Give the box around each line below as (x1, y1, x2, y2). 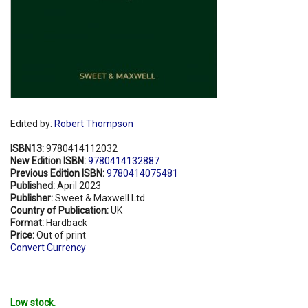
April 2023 (57, 179, 101, 191)
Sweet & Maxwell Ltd (55, 192, 145, 203)
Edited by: (10, 118, 54, 129)
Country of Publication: (10, 204, 111, 216)
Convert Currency (10, 241, 86, 253)
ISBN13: (10, 142, 46, 154)
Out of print (36, 229, 86, 241)
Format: (10, 217, 46, 228)
